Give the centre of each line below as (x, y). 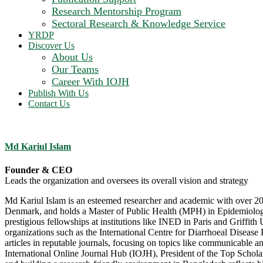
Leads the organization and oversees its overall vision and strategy (127, 180)
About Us (72, 57)
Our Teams (75, 69)
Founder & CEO (38, 170)
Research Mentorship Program (117, 11)
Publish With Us (58, 93)
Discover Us (51, 45)
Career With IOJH (90, 82)
